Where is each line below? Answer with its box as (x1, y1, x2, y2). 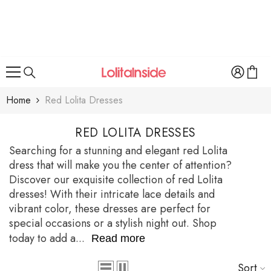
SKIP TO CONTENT (65, 4, 74, 18)
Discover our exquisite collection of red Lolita (9, 172, 223, 188)
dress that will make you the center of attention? (9, 157, 232, 173)
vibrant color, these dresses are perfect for (9, 201, 211, 217)
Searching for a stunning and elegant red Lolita (9, 143, 227, 158)
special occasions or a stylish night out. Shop (9, 215, 217, 231)
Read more (91, 232, 145, 244)
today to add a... (9, 230, 88, 246)
